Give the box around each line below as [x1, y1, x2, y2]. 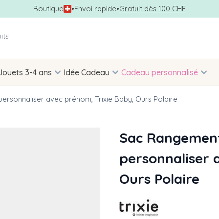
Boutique [33, 4, 64, 13]
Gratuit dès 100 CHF [119, 4, 186, 13]
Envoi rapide [74, 4, 116, 13]
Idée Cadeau [64, 67, 109, 78]
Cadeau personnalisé [121, 67, 198, 78]
